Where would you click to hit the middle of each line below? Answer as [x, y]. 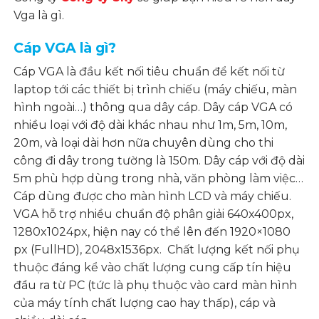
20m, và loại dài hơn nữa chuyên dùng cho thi [144, 143]
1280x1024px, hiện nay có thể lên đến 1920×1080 [152, 232]
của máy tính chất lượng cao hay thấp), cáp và [145, 303]
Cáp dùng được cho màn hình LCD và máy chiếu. [153, 197]
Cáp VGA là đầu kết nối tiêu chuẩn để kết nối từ [150, 72]
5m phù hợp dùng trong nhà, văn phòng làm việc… [159, 179]
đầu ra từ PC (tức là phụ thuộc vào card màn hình [156, 286]
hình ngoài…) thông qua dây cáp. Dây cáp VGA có [153, 108]
